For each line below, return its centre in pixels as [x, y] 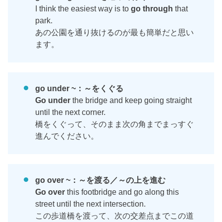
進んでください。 [67, 136]
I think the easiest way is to [83, 8]
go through [152, 8]
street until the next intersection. [95, 203]
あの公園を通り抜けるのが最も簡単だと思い [115, 32]
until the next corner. [75, 112]
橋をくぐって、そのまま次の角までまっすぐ [115, 124]
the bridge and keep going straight [131, 100]
